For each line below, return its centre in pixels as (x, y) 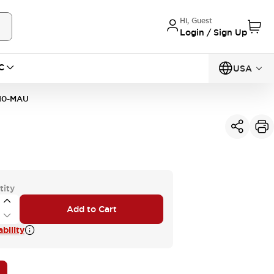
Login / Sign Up (213, 32)
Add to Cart (91, 209)
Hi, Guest (196, 20)
